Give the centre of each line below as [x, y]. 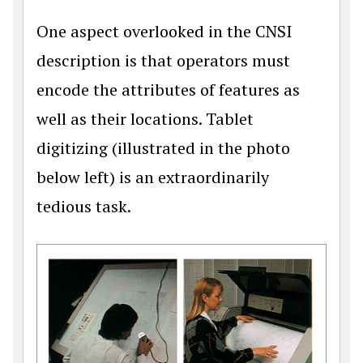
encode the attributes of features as [168, 90]
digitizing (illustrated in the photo [163, 148]
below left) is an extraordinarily [153, 177]
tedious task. [84, 206]
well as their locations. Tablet [145, 119]
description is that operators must [163, 60]
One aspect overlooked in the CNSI [164, 31]
